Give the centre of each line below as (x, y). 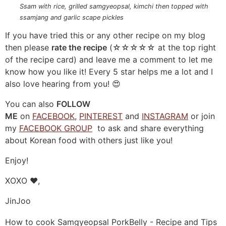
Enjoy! (17, 160)
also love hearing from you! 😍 (63, 83)
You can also (31, 104)
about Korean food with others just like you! (89, 140)
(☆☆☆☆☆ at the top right (161, 47)
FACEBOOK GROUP (56, 128)
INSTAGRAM (165, 116)
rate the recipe (79, 47)
